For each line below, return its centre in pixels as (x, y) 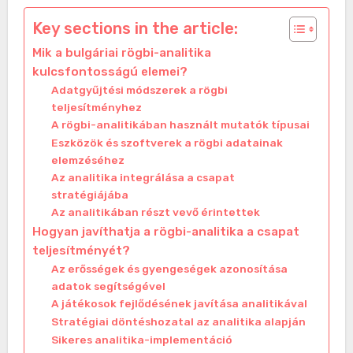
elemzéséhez (87, 160)
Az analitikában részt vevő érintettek (155, 212)
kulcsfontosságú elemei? (110, 72)
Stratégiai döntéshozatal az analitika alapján (178, 322)
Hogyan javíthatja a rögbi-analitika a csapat (165, 232)
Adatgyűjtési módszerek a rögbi (139, 90)
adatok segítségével (108, 286)
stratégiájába (89, 195)
